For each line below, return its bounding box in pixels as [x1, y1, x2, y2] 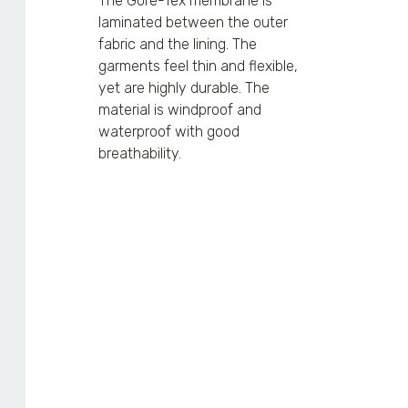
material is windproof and [98, 100, 262, 118]
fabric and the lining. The [98, 35, 258, 53]
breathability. [98, 144, 182, 162]
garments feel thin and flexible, [98, 56, 299, 75]
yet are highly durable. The [98, 78, 270, 97]
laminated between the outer [98, 13, 289, 31]
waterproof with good [98, 122, 240, 140]
